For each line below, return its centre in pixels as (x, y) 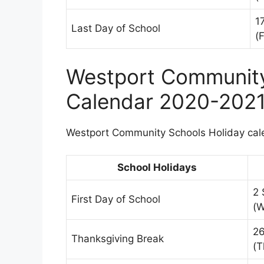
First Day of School (116, 199)
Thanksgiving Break (118, 239)
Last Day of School (116, 29)
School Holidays (157, 168)
